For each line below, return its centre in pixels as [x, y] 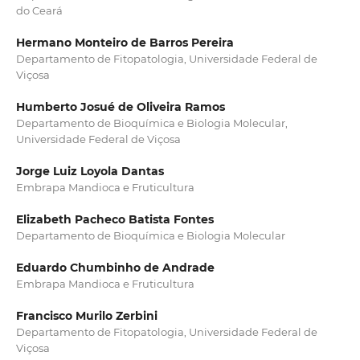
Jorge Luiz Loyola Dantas [90, 172]
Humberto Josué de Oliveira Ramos [120, 107]
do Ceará [39, 10]
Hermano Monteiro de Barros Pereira [125, 43]
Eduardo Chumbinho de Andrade [115, 268]
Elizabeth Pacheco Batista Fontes [115, 220]
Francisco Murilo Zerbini [86, 316]
